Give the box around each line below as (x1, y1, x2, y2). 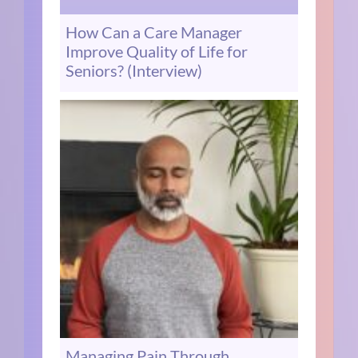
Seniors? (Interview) (66, 61, 203, 81)
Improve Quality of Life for (66, 42, 249, 62)
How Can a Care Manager (66, 22, 243, 42)
